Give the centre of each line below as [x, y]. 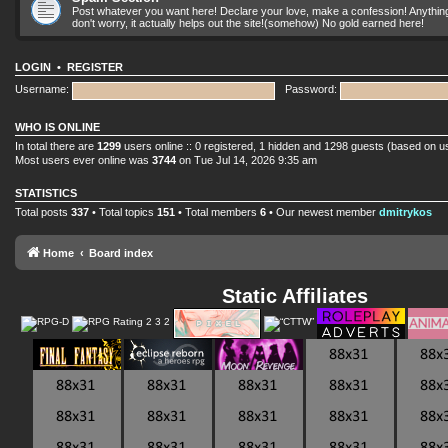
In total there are [56, 145]
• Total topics [123, 211]
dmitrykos [405, 211]
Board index [121, 253]
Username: [42, 89]
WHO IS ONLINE [57, 126]
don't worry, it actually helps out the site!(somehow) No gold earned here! [248, 22]
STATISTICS [46, 192]
